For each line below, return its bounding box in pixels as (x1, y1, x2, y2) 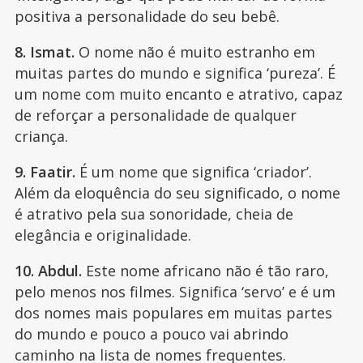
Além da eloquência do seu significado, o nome (14, 183, 340, 203)
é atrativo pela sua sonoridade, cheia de (14, 204, 293, 224)
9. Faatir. (14, 162, 75, 182)
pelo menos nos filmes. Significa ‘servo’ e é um (14, 282, 335, 302)
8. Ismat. (14, 42, 75, 62)
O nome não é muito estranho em (74, 42, 315, 62)
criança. (14, 126, 72, 147)
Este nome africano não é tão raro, (81, 261, 329, 281)
